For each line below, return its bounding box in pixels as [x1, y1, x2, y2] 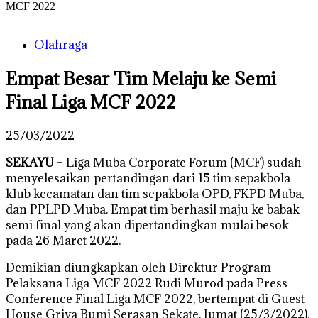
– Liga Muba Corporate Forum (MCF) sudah [54, 154, 302, 170]
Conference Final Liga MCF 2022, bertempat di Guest [6, 290, 305, 307]
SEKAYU [6, 154, 54, 170]
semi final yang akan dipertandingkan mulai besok [6, 216, 289, 233]
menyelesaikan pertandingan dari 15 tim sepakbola [6, 170, 290, 186]
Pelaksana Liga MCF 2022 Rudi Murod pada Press [6, 275, 287, 291]
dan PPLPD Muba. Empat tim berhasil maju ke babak [6, 201, 300, 217]
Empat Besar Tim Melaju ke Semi [6, 66, 276, 90]
